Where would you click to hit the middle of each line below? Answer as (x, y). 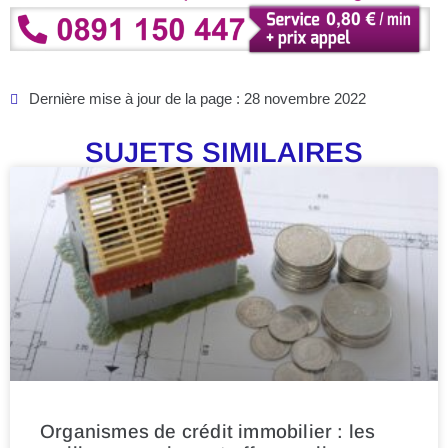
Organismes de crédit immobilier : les (208, 432)
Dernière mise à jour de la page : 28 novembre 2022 (197, 99)
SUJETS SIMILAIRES (224, 153)
